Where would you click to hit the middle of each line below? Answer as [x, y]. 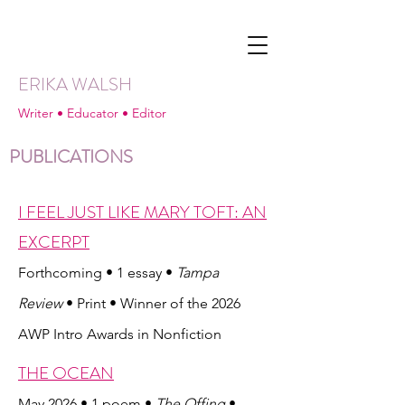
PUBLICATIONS [71, 157]
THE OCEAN [66, 373]
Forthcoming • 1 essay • [97, 273]
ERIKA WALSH [75, 85]
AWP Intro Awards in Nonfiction [120, 334]
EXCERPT [54, 242]
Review [42, 303]
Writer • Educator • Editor [92, 113]
